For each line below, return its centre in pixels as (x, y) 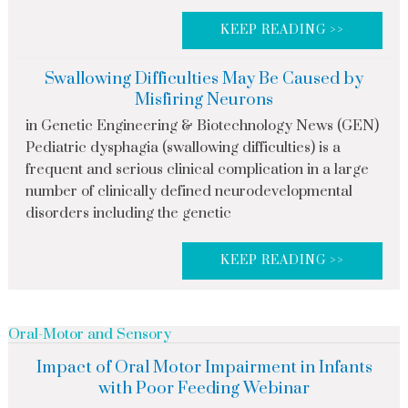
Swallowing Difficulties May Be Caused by (204, 79)
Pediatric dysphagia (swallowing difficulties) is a (183, 148)
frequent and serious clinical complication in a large (197, 170)
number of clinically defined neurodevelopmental (189, 192)
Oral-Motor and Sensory (89, 335)
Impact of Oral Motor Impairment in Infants (204, 368)
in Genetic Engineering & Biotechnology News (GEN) (202, 126)
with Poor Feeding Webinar (204, 389)
